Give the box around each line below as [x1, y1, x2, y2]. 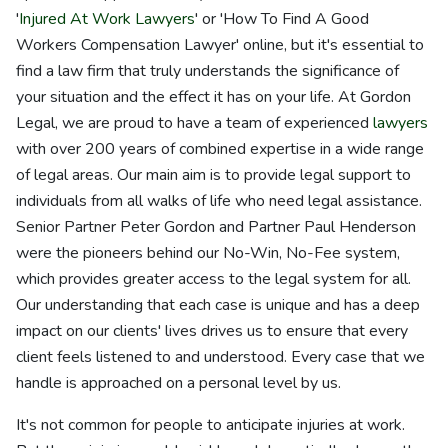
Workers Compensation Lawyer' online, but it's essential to [16, 34, 424, 56]
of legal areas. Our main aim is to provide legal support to [16, 164, 411, 186]
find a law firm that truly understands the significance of [16, 60, 399, 82]
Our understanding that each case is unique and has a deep [16, 294, 420, 316]
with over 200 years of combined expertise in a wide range [16, 138, 424, 160]
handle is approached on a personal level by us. [16, 372, 341, 394]
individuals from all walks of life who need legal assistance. [16, 190, 422, 212]
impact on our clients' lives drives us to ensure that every [16, 320, 408, 342]
